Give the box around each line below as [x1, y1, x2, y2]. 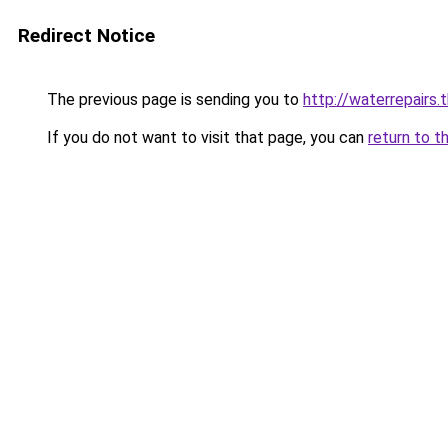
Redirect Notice [18, 24, 155, 47]
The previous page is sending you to [43, 90, 303, 109]
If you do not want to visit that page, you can [43, 128, 368, 147]
